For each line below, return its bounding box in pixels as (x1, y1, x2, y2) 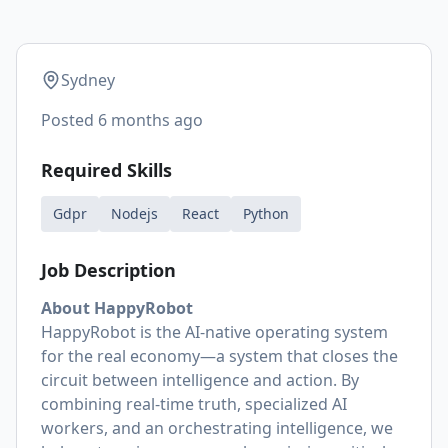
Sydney (61, 69, 115, 91)
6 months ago (98, 109, 203, 131)
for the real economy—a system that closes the (41, 345, 398, 367)
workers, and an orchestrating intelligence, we (41, 417, 393, 439)
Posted (41, 109, 98, 131)
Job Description (41, 258, 176, 282)
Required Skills (41, 158, 172, 182)
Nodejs (111, 204, 158, 223)
